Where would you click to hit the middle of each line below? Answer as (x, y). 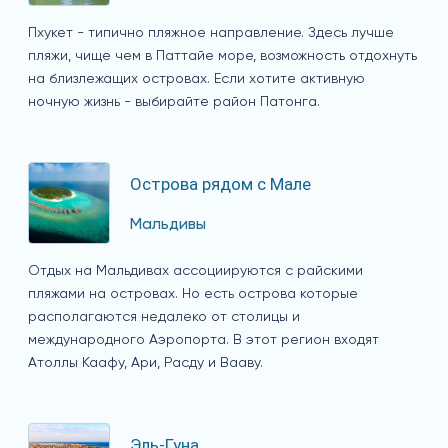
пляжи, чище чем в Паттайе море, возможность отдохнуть (222, 56)
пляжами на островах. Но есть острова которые (193, 294)
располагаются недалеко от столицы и (164, 317)
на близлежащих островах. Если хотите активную (196, 79)
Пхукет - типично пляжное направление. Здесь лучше (211, 33)
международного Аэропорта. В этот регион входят (203, 340)
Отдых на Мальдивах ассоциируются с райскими (195, 271)
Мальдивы (168, 225)
